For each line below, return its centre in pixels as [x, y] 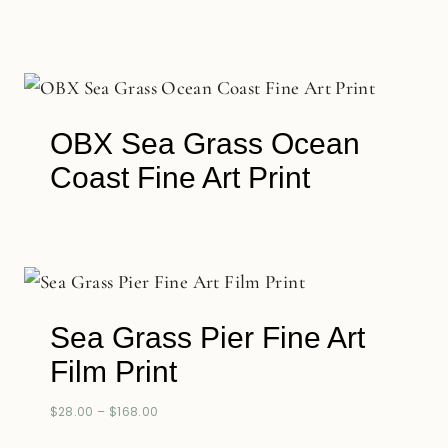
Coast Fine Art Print [179, 177]
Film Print [113, 371]
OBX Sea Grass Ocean [204, 143]
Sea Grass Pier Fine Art [207, 337]
